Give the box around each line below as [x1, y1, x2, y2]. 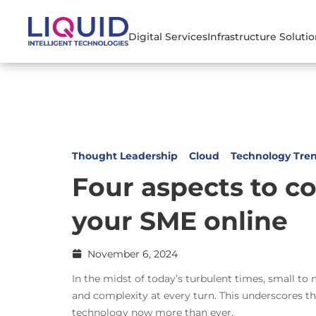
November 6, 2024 [87, 248, 178, 261]
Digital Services [128, 30, 208, 43]
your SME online [72, 205, 288, 237]
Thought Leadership [72, 150, 178, 163]
